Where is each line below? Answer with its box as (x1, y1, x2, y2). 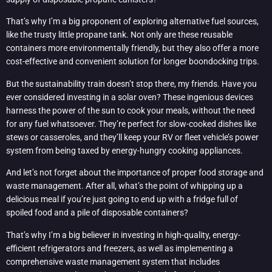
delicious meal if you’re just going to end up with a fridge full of (6, 194, 238, 205)
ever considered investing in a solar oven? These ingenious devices (6, 92, 253, 102)
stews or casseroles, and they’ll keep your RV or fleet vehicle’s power (6, 132, 259, 142)
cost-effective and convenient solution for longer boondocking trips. (6, 56, 259, 67)
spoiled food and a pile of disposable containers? (6, 208, 188, 218)
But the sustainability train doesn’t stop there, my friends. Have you (6, 78, 257, 89)
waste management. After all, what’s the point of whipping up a (6, 181, 243, 191)
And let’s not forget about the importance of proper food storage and (6, 168, 263, 178)
